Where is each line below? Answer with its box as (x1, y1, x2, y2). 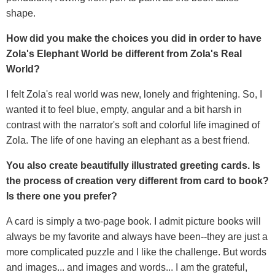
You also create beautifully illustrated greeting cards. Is (6, 160, 260, 171)
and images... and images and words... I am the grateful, (6, 261, 247, 273)
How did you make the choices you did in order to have (6, 33, 261, 44)
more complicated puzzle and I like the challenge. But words (6, 246, 266, 257)
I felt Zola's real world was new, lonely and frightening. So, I (6, 88, 262, 99)
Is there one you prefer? (6, 190, 117, 201)
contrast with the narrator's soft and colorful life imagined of (6, 119, 260, 130)
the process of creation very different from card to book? (6, 175, 269, 186)
